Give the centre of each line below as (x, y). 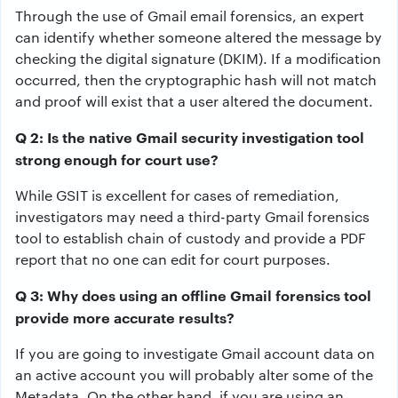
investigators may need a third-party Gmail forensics (192, 216)
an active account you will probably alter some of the (194, 374)
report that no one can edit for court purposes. (173, 259)
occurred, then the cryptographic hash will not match (196, 80)
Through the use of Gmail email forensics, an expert (190, 16)
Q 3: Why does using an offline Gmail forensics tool (193, 295)
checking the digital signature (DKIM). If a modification (198, 58)
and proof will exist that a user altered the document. (194, 101)
